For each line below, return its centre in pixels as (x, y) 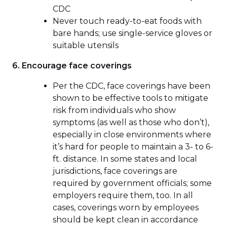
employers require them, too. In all (123, 195)
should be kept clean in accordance (125, 219)
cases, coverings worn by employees (126, 207)
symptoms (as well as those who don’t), (131, 122)
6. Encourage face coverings (72, 65)
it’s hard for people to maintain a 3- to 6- (133, 146)
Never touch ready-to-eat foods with (127, 21)
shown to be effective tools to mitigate (130, 98)
